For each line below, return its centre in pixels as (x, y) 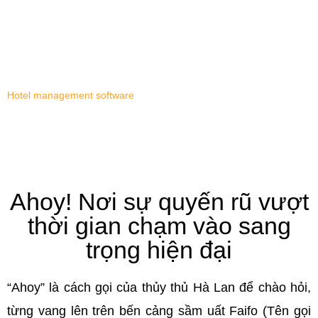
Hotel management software (71, 95)
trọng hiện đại (159, 250)
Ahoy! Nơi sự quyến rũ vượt (159, 202)
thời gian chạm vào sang (159, 226)
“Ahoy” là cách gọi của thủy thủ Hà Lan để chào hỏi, (159, 287)
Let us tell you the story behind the (174, 47)
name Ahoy (174, 68)
